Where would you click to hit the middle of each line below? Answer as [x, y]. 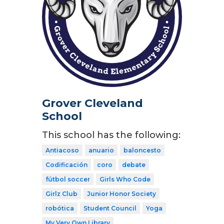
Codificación [66, 165]
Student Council [110, 208]
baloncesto [142, 150]
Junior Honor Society [121, 194]
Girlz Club [61, 194]
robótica [60, 208]
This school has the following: [111, 135]
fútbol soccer [68, 179]
